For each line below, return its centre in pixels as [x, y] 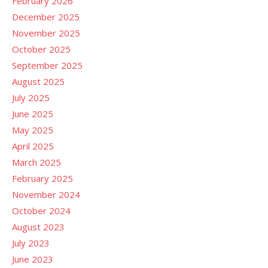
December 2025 [46, 17]
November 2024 [46, 194]
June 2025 [33, 114]
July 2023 [31, 243]
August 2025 [38, 81]
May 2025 [33, 130]
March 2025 [36, 162]
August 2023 [38, 227]
